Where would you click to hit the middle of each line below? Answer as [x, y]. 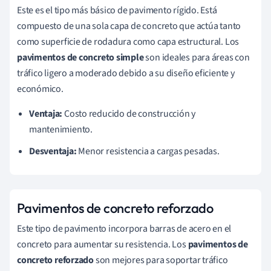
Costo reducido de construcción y [129, 113]
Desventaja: [53, 151]
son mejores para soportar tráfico [161, 260]
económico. [40, 89]
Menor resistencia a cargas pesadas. [148, 151]
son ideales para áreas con [197, 57]
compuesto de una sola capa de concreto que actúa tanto [129, 26]
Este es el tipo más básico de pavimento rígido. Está [117, 10]
